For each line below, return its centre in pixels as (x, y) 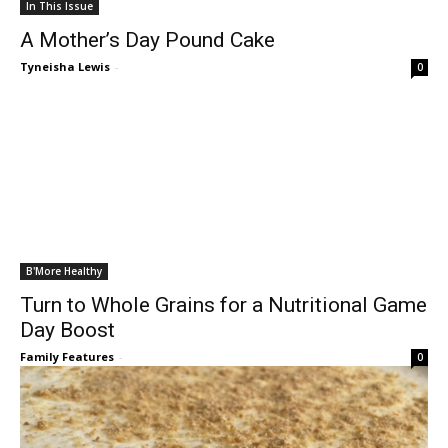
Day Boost (67, 330)
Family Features (67, 356)
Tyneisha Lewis (65, 66)
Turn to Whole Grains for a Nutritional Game (223, 305)
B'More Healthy (64, 271)
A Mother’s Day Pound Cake (147, 40)
